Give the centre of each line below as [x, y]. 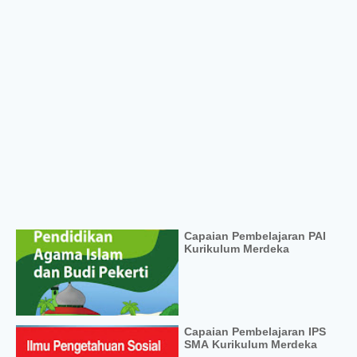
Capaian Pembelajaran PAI [255, 235]
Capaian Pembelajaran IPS [255, 331]
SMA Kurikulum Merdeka [251, 344]
